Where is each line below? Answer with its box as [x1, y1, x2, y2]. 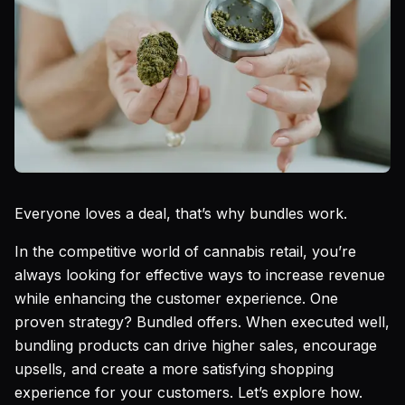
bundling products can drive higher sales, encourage [14, 336, 377, 354]
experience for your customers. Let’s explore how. [14, 383, 363, 401]
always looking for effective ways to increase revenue [14, 266, 385, 284]
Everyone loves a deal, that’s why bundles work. [14, 204, 347, 222]
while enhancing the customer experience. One [14, 289, 338, 307]
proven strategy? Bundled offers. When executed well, [14, 313, 390, 331]
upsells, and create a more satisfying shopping [14, 360, 334, 378]
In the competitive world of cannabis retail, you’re [14, 242, 356, 260]
